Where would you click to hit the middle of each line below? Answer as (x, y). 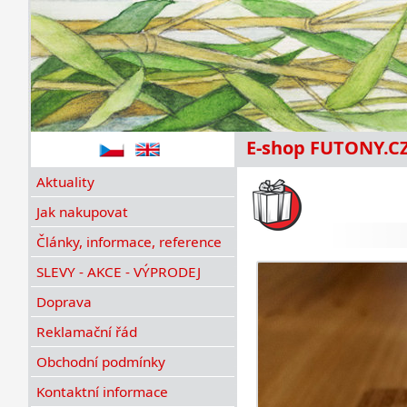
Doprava (64, 302)
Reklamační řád (86, 332)
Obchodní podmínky (100, 362)
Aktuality (65, 182)
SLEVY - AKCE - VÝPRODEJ (118, 272)
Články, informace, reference (129, 242)
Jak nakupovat (82, 212)
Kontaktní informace (102, 392)
